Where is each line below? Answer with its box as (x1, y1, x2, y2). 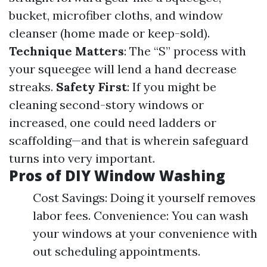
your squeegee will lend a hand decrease (9, 61, 237, 76)
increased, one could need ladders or (9, 115, 216, 130)
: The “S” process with (124, 44, 246, 58)
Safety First (56, 79, 127, 94)
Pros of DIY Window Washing (9, 166, 225, 185)
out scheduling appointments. (33, 244, 200, 259)
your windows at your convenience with (33, 226, 257, 241)
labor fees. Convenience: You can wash (33, 208, 249, 223)
